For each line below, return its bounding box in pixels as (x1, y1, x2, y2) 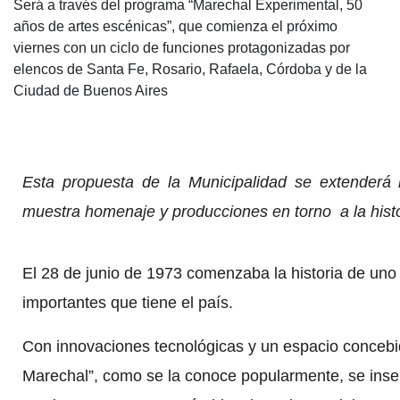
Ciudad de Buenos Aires (13, 82, 168, 98)
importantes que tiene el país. (22, 293, 233, 312)
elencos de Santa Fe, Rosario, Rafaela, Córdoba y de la (13, 61, 367, 77)
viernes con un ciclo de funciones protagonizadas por (13, 39, 350, 55)
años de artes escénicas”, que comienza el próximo (13, 18, 337, 34)
